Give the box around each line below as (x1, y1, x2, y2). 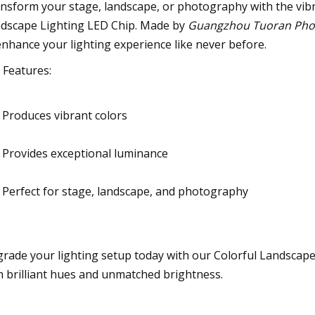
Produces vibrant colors (2, 107, 127, 123)
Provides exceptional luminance (2, 145, 168, 161)
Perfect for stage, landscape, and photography (2, 183, 248, 199)
